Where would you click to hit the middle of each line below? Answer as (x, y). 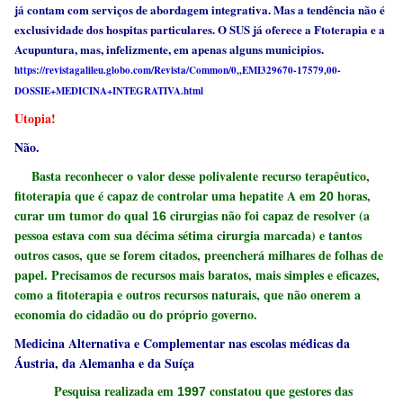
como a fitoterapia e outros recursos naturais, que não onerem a (188, 294)
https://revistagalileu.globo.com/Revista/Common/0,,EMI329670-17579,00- (178, 70)
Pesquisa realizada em (96, 391)
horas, (354, 195)
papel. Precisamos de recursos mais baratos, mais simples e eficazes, (197, 274)
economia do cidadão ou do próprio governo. (136, 314)
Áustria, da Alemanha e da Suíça (105, 363)
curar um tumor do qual (84, 215)
